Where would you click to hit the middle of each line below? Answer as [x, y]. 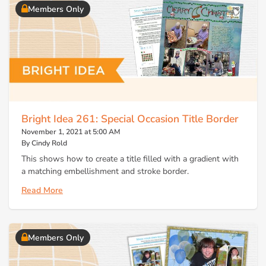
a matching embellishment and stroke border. [105, 172]
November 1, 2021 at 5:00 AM [71, 132]
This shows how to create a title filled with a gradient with [130, 159]
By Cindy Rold [44, 143]
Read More [42, 190]
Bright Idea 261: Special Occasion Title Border [130, 118]
